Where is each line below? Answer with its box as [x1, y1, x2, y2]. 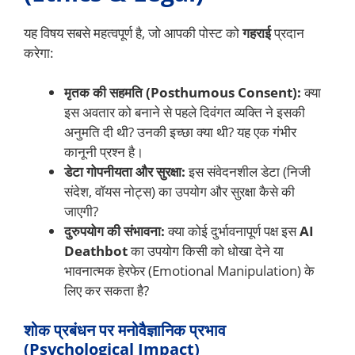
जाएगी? [64, 202, 98, 221]
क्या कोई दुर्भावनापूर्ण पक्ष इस [165, 222, 300, 241]
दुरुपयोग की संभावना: [64, 222, 165, 241]
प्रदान [271, 23, 304, 42]
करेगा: [24, 43, 54, 62]
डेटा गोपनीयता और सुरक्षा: [64, 162, 185, 181]
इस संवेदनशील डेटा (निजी [185, 162, 311, 181]
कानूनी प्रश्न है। [64, 143, 143, 162]
